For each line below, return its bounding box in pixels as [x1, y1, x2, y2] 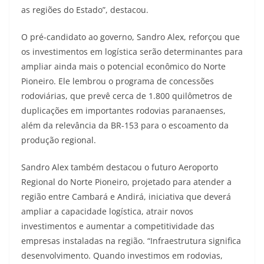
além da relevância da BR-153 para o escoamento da [21, 119, 229, 131]
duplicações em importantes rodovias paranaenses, [21, 104, 226, 116]
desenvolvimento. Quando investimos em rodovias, [21, 249, 223, 261]
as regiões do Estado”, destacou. [21, 4, 148, 15]
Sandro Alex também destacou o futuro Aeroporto [21, 161, 218, 173]
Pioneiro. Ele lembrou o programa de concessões [21, 75, 214, 87]
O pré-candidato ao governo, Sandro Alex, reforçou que [21, 31, 240, 42]
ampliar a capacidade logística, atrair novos [21, 205, 193, 217]
